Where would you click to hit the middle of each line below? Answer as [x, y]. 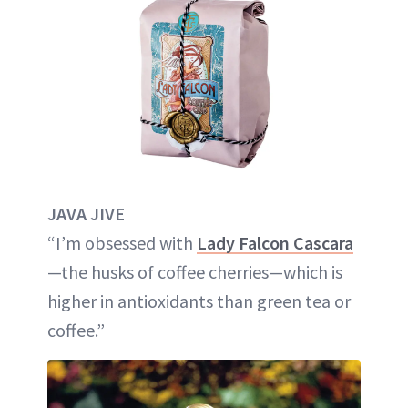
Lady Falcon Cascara [275, 243]
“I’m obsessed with [122, 243]
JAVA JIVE [86, 214]
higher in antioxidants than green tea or [199, 301]
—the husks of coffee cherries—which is [195, 272]
